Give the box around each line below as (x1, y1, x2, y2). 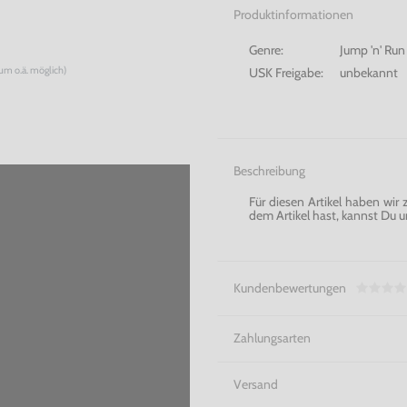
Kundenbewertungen (233, 279, 346, 296)
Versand (233, 376, 278, 393)
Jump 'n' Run (340, 41, 405, 58)
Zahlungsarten (233, 330, 311, 347)
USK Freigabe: (249, 64, 323, 81)
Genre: (249, 41, 283, 58)
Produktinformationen (233, 5, 353, 23)
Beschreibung (233, 163, 305, 180)
